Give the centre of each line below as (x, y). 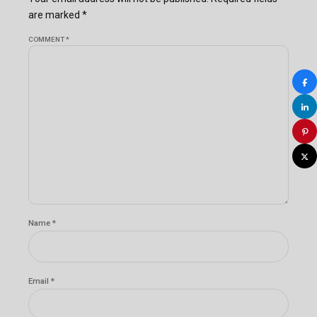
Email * (41, 281)
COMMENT (47, 40)
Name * (42, 223)
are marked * (58, 15)
